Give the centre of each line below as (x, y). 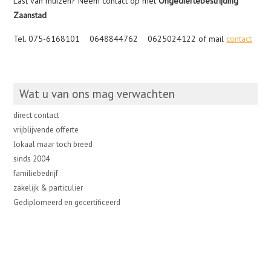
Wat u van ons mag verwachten (97, 94)
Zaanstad (30, 15)
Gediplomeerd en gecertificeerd (67, 202)
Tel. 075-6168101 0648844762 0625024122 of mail (120, 39)
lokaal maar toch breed (53, 144)
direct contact (37, 115)
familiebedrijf (36, 173)
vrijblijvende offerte (46, 130)
